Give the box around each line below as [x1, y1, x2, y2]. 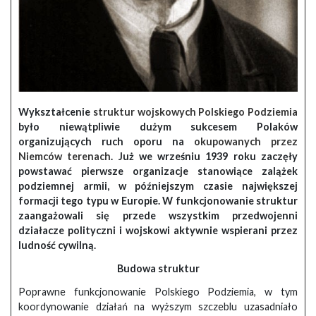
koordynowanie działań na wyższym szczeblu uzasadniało [18, 300, 298, 313]
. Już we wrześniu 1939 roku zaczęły [111, 150, 298, 163]
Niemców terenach [18, 150, 111, 163]
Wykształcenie [18, 106, 93, 119]
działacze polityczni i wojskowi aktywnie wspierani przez [18, 224, 298, 237]
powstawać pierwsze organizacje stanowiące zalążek [18, 165, 298, 178]
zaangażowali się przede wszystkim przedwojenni [18, 209, 298, 222]
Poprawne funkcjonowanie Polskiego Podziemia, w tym [18, 286, 298, 298]
